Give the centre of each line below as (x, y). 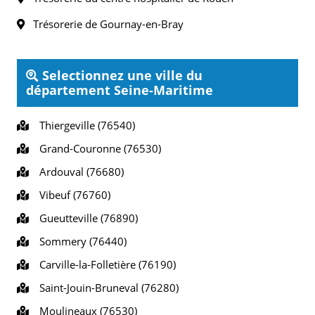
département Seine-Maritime (120, 90)
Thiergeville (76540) (84, 125)
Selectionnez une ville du (121, 75)
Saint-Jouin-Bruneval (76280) (106, 288)
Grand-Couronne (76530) (97, 148)
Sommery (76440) (80, 241)
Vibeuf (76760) (72, 195)
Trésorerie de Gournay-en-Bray (104, 24)
